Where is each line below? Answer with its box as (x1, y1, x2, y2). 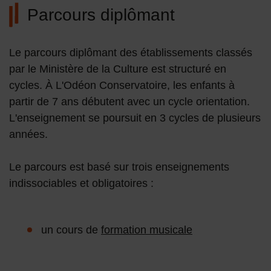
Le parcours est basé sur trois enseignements (9, 161, 229, 174)
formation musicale (101, 224, 192, 237)
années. (9, 128, 51, 141)
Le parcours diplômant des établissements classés (9, 47, 252, 59)
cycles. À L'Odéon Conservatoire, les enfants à (9, 79, 235, 92)
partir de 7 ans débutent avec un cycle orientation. (9, 96, 250, 108)
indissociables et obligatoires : (9, 177, 154, 190)
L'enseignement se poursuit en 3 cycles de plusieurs (9, 112, 261, 125)
